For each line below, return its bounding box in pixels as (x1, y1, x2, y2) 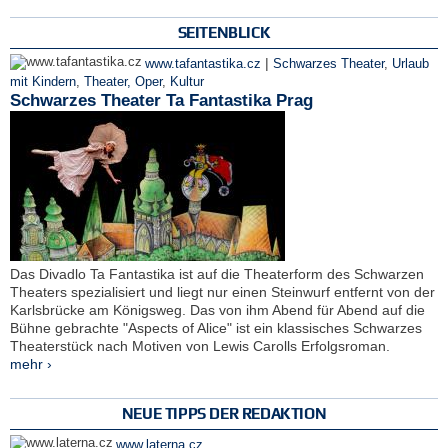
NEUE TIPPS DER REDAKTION (121, 405, 327, 423)
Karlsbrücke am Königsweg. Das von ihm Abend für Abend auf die (10, 302, 425, 319)
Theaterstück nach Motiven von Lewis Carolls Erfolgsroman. (10, 338, 390, 355)
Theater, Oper (84, 75, 162, 90)
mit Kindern (10, 75, 76, 90)
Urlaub (392, 57, 429, 72)
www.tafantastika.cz (145, 57, 261, 72)
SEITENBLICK (177, 24, 271, 42)
